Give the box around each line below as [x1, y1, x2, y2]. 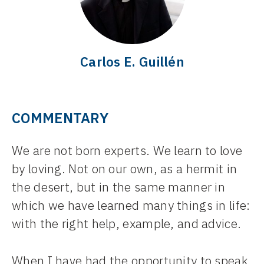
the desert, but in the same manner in [12, 179, 226, 196]
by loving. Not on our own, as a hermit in [12, 160, 237, 177]
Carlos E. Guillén [80, 53, 184, 71]
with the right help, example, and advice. [12, 215, 242, 232]
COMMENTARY [12, 108, 108, 128]
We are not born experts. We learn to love [12, 142, 243, 159]
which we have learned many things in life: [12, 197, 250, 214]
